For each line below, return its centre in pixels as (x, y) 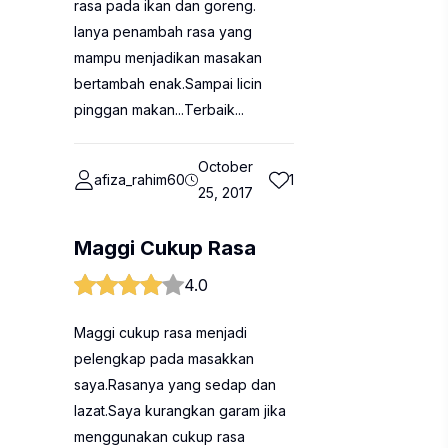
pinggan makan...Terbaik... (159, 109)
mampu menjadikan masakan (168, 57)
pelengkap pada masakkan (164, 358)
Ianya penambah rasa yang (163, 31)
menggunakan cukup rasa (159, 436)
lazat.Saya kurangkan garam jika (180, 410)
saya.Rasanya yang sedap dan (175, 384)
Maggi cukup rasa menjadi (160, 332)
